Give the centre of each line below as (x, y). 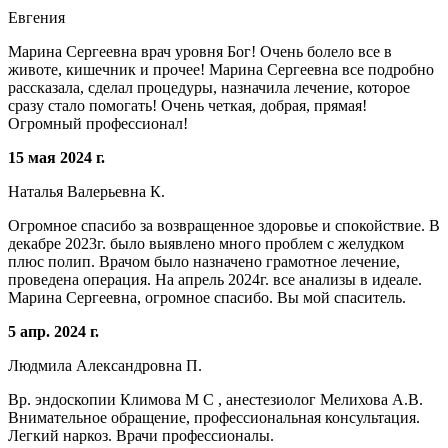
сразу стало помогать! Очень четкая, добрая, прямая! (187, 105)
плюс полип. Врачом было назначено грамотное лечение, (204, 261)
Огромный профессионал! (98, 123)
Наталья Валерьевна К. (86, 191)
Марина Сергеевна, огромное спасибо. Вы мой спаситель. (207, 297)
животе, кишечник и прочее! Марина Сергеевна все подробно (221, 69)
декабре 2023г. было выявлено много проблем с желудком (206, 243)
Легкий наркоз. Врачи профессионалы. (141, 435)
